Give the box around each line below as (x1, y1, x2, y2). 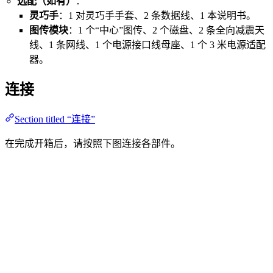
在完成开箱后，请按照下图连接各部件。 (5, 138, 180, 149)
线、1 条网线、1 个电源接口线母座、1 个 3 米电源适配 (29, 39, 266, 50)
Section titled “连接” (15, 114, 95, 125)
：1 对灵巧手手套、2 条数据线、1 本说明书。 (58, 10, 256, 21)
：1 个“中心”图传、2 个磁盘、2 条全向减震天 (68, 24, 264, 35)
